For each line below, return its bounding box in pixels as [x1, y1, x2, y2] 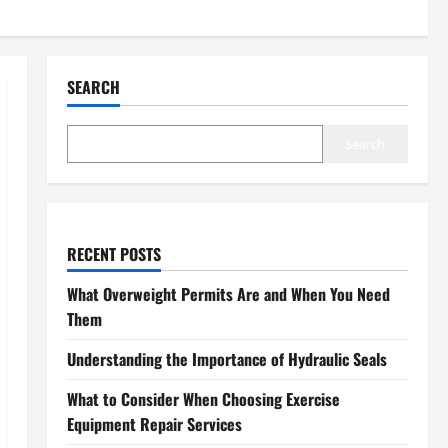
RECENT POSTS [66, 242, 161, 266]
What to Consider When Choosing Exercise [66, 387, 340, 411]
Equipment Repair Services [66, 412, 242, 436]
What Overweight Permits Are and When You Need [66, 282, 390, 306]
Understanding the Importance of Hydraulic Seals [66, 347, 387, 371]
